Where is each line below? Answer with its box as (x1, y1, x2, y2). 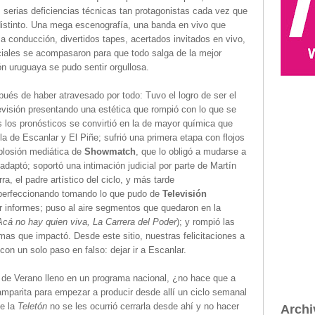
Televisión (162, 188, 207, 199)
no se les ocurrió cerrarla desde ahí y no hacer (50, 301, 239, 311)
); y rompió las (176, 217, 235, 227)
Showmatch (84, 146, 136, 157)
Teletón (18, 301, 50, 311)
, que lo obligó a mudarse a (136, 146, 246, 157)
